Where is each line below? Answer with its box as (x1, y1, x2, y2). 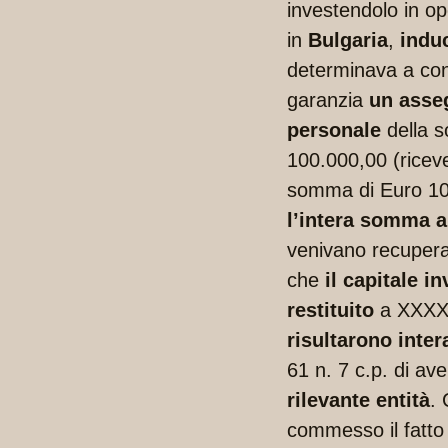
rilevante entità (287, 389, 430, 412)
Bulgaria (308, 29, 388, 52)
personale (287, 119, 381, 142)
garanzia (287, 89, 369, 112)
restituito (287, 299, 374, 322)
